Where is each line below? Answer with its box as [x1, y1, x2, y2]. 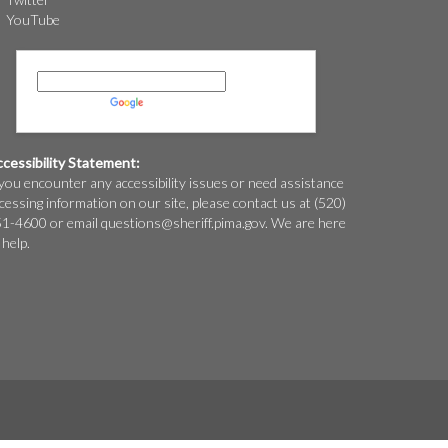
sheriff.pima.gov [173, 214, 265, 231]
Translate [147, 93, 205, 110]
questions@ [101, 214, 173, 231]
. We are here [265, 214, 346, 231]
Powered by [37, 93, 110, 110]
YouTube [6, 11, 60, 28]
